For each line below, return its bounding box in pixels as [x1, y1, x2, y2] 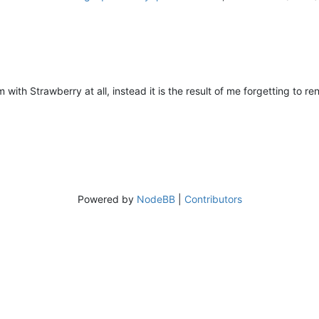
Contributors [184, 192, 242, 205]
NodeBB [136, 192, 175, 205]
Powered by [77, 192, 137, 205]
